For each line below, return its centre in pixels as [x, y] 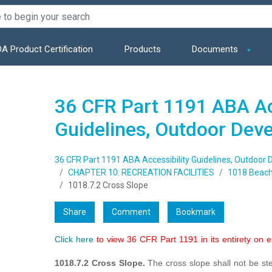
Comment [131, 212]
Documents [216, 49]
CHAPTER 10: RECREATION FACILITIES [141, 173]
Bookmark [195, 212]
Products [142, 49]
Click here [74, 240]
